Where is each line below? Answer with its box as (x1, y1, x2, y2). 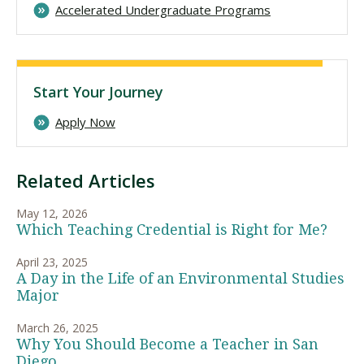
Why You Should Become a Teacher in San (16, 336, 318, 353)
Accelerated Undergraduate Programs (55, 2, 271, 19)
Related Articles (16, 168, 155, 193)
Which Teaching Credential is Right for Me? (16, 221, 327, 239)
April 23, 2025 (16, 254, 88, 271)
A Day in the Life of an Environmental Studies (16, 270, 344, 288)
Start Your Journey (33, 82, 163, 102)
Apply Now (55, 114, 115, 131)
